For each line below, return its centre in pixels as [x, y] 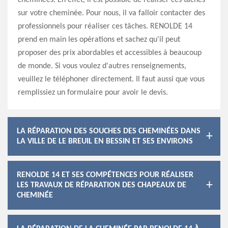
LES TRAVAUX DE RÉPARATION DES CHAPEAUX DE [102, 185]
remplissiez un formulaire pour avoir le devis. [93, 93]
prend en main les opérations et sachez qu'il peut [99, 40]
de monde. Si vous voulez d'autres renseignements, [102, 66]
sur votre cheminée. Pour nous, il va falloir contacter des [111, 13]
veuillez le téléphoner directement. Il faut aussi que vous [111, 79]
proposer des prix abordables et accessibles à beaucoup [110, 53]
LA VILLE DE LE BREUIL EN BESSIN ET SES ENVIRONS [105, 141]
